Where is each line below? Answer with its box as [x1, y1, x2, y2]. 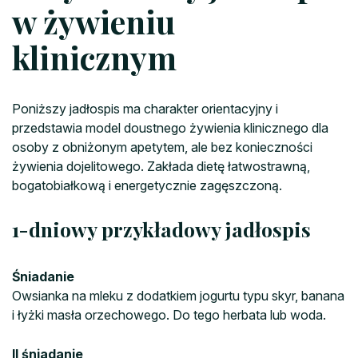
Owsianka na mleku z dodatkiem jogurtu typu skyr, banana [12, 288, 344, 304]
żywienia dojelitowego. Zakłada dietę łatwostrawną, [12, 158, 310, 175]
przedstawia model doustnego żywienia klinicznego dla [12, 120, 328, 137]
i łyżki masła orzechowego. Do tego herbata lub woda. [12, 307, 326, 324]
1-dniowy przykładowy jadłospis [12, 216, 311, 243]
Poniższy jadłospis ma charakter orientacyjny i [12, 101, 278, 117]
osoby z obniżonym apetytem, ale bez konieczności [12, 139, 312, 156]
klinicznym [12, 36, 177, 79]
